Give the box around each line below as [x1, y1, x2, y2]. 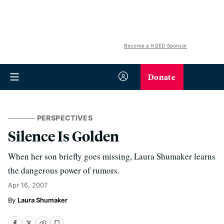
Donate [148, 71, 175, 82]
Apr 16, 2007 [8, 181, 47, 189]
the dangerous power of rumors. [8, 164, 119, 176]
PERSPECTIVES [36, 113, 92, 122]
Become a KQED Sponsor [123, 42, 187, 48]
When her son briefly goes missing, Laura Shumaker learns [8, 150, 215, 162]
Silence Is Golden [8, 126, 119, 145]
